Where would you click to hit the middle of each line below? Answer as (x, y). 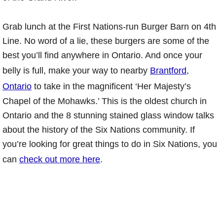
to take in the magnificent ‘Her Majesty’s (111, 86)
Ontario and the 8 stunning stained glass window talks (108, 115)
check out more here (60, 159)
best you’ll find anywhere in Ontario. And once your (102, 55)
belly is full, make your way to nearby (76, 70)
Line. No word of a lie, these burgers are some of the (106, 41)
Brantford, (169, 70)
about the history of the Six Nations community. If (99, 129)
